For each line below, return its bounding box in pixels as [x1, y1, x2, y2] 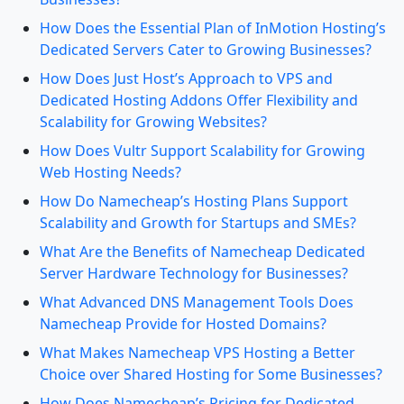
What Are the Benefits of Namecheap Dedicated [40, 242, 365, 262]
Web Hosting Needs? [40, 162, 181, 182]
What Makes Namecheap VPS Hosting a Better [40, 343, 355, 363]
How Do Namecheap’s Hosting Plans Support [40, 191, 348, 211]
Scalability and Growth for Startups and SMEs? [40, 213, 356, 233]
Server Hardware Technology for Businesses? [40, 263, 348, 283]
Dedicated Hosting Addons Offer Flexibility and [40, 90, 358, 110]
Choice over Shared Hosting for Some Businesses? [40, 364, 382, 384]
